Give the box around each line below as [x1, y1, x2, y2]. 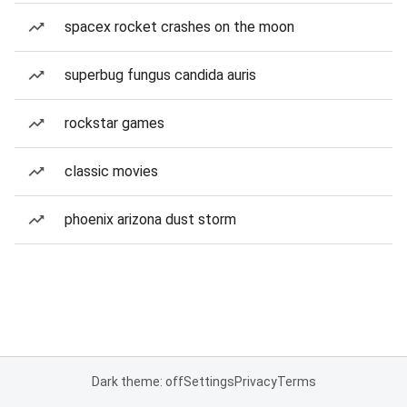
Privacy [233, 374, 277, 389]
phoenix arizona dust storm [65, 211, 236, 228]
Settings [183, 374, 234, 389]
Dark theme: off [91, 374, 184, 389]
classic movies [65, 163, 158, 180]
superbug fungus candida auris [65, 66, 256, 84]
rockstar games [65, 114, 164, 132]
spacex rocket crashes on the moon [65, 18, 294, 35]
